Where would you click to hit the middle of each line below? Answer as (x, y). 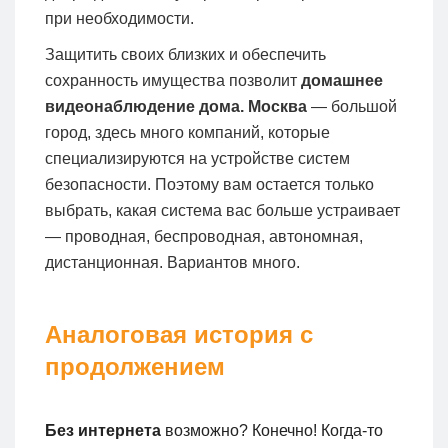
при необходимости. (119, 18)
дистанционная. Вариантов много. (172, 262)
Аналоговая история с (179, 334)
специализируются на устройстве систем (197, 158)
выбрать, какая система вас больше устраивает (222, 210)
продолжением (135, 366)
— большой (354, 106)
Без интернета (105, 430)
